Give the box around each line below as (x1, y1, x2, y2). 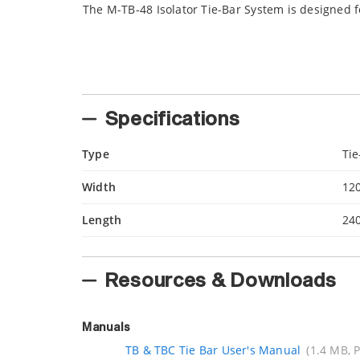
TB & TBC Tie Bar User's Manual (125, 342, 301, 358)
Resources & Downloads (104, 272, 337, 291)
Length (82, 211, 122, 227)
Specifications (104, 109, 240, 129)
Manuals (82, 322, 131, 333)
